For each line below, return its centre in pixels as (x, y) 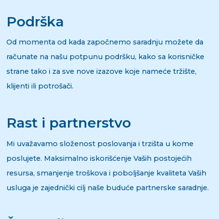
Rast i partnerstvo (68, 122)
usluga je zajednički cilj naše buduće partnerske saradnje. (107, 187)
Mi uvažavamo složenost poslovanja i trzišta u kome (100, 143)
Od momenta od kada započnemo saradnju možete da (105, 42)
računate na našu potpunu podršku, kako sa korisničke (105, 57)
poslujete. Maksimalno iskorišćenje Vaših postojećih (99, 158)
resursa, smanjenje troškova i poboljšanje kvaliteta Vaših (106, 173)
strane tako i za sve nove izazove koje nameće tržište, (101, 72)
